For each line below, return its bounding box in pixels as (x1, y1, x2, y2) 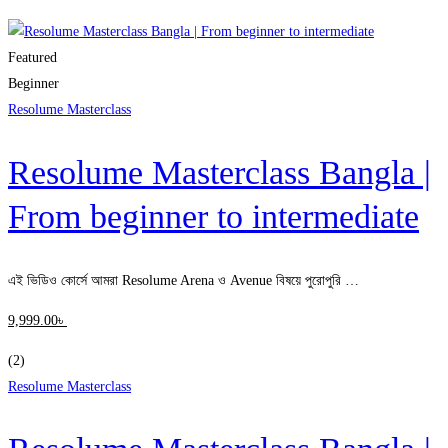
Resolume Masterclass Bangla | (8, 154, 431, 192)
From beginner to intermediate (8, 198, 419, 236)
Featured (8, 50, 57, 66)
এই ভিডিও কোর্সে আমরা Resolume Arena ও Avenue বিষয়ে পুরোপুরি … (8, 272, 359, 288)
